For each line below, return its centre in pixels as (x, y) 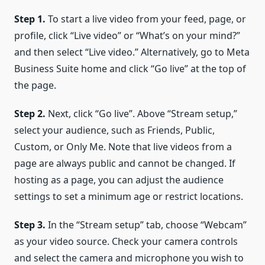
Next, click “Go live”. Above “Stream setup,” (143, 113)
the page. (35, 85)
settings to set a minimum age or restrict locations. (129, 196)
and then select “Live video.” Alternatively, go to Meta (132, 52)
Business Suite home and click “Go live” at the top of (130, 68)
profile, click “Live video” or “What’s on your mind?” (127, 35)
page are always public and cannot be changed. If (125, 163)
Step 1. (31, 19)
